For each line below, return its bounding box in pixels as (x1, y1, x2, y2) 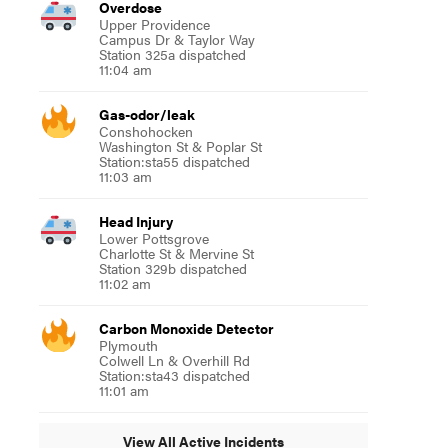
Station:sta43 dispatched (98, 364, 250, 385)
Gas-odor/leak (98, 103, 195, 124)
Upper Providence (98, 13, 210, 34)
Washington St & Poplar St (98, 135, 262, 156)
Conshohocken (98, 120, 193, 141)
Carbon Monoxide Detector (98, 317, 274, 338)
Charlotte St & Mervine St (98, 242, 254, 263)
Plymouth (98, 334, 158, 355)
